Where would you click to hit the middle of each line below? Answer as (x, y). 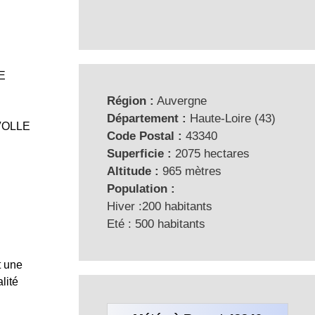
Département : (147, 118)
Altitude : (133, 171)
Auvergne (180, 101)
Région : (130, 101)
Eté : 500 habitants (156, 224)
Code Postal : (144, 136)
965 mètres (190, 171)
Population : (141, 188)
